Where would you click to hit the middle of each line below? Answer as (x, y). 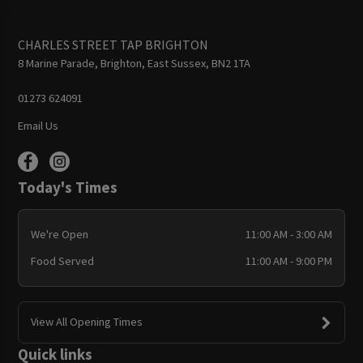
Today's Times (68, 187)
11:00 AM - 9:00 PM (289, 261)
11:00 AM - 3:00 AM (289, 235)
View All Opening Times (86, 322)
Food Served (62, 261)
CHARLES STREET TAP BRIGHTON (113, 44)
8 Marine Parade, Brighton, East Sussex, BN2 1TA (135, 63)
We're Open (59, 235)
